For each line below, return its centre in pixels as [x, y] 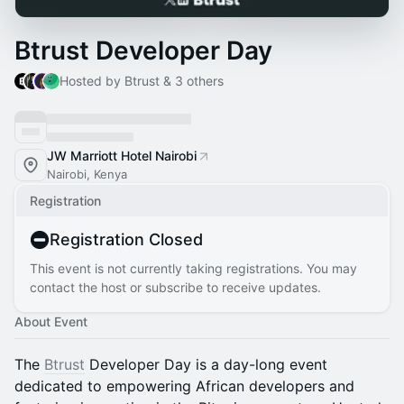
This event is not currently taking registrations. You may [193, 268]
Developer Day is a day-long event [206, 364]
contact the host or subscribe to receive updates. [175, 287]
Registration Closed [126, 239]
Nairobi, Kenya [87, 174]
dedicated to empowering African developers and [184, 386]
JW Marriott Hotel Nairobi [122, 156]
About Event [51, 321]
